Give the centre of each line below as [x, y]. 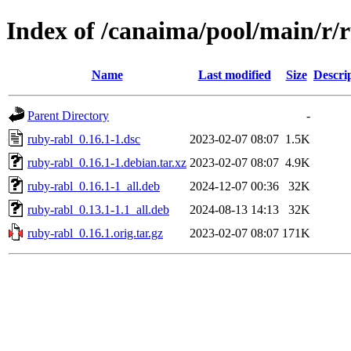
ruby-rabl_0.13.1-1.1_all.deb [98, 209]
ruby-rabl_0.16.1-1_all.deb [94, 186]
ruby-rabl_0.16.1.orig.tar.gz [95, 233]
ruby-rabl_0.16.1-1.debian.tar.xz [107, 162]
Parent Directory [68, 115]
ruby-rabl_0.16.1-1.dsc [84, 139]
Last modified [234, 74]
